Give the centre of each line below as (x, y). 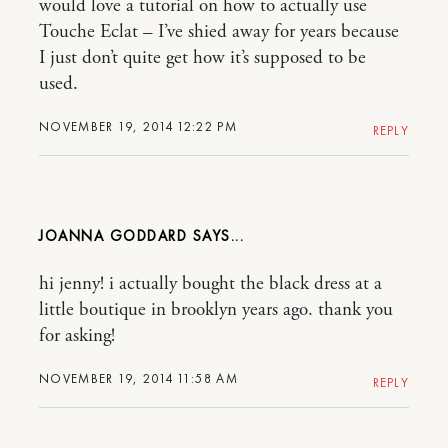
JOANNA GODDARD (113, 236)
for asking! (77, 336)
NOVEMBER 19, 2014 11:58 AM (138, 379)
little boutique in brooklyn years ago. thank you (216, 310)
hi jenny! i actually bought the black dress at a (210, 284)
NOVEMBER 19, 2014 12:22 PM (138, 127)
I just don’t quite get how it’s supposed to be (202, 58)
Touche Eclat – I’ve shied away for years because (219, 32)
